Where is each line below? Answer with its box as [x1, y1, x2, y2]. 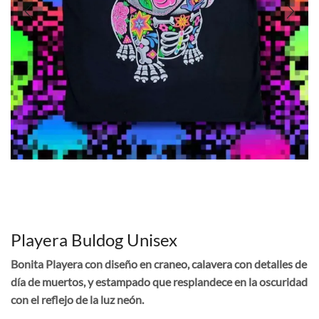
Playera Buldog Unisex [11, 229, 177, 251]
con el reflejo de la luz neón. [11, 293, 144, 307]
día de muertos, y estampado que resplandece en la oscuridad [11, 275, 308, 289]
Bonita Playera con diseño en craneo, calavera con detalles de [11, 257, 307, 271]
